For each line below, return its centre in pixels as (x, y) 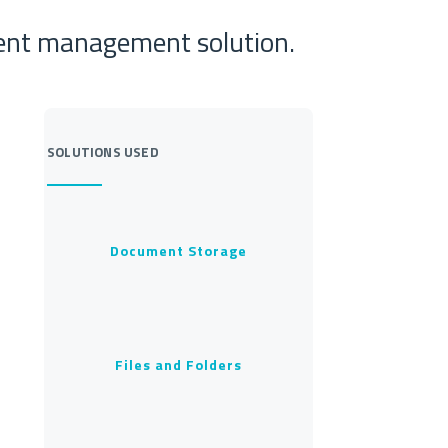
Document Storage (178, 252)
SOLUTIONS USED (102, 153)
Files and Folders (178, 367)
